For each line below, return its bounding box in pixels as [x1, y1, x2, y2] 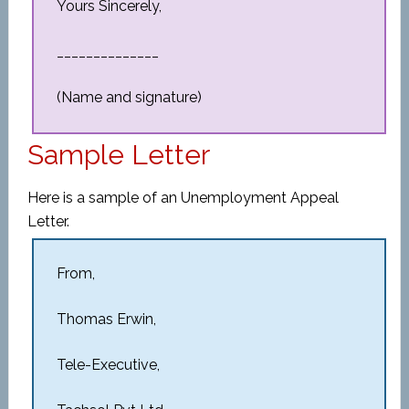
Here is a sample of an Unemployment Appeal [26, 189, 339, 206]
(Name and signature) [56, 89, 202, 106]
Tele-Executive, [56, 356, 160, 373]
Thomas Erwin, [56, 310, 156, 328]
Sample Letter [26, 139, 210, 171]
